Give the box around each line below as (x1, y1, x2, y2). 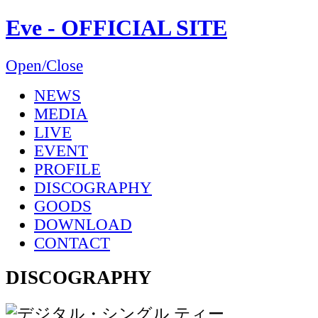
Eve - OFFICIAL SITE (6, 15, 227, 41)
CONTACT (34, 234, 110, 252)
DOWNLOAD (34, 215, 132, 234)
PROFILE (34, 160, 101, 178)
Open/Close (6, 56, 83, 75)
